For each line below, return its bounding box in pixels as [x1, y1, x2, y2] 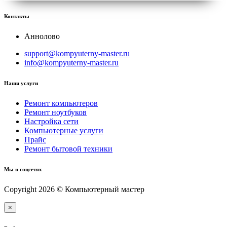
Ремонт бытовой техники [24, 144, 112, 154]
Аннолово [24, 32, 60, 41]
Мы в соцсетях [4, 166, 42, 173]
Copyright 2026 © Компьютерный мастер [4, 185, 144, 194]
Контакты [4, 13, 29, 20]
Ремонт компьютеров [24, 99, 98, 108]
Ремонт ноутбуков [24, 108, 87, 117]
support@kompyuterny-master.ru [24, 49, 130, 58]
